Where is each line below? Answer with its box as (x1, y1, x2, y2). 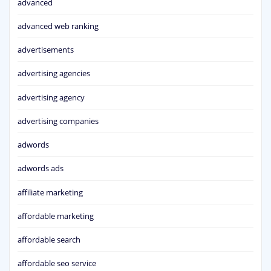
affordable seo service (18, 258, 96, 269)
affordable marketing (18, 210, 94, 221)
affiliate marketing (18, 186, 83, 198)
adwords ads (18, 163, 64, 174)
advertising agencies (18, 68, 90, 79)
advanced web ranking (18, 20, 99, 31)
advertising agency (18, 91, 85, 103)
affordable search (18, 234, 80, 246)
